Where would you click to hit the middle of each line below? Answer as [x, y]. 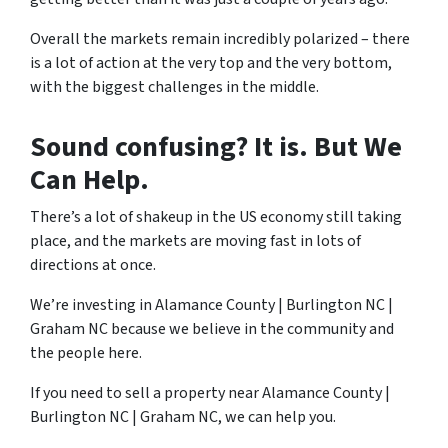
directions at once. [93, 265]
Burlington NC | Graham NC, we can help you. [183, 417]
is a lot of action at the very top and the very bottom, [211, 63]
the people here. [86, 353]
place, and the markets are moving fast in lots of [195, 241]
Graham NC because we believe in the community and [212, 329]
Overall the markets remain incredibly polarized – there [220, 39]
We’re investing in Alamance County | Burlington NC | [211, 305]
